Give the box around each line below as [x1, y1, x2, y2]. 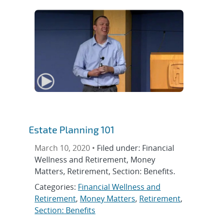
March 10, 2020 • [35, 142, 97, 153]
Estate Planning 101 [29, 123, 115, 135]
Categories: [35, 181, 78, 192]
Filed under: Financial [97, 142, 175, 153]
